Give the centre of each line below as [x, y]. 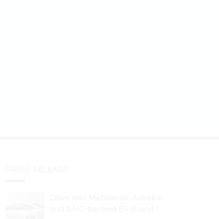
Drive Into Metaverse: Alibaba [105, 197]
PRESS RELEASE [36, 169]
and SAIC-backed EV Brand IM [108, 209]
